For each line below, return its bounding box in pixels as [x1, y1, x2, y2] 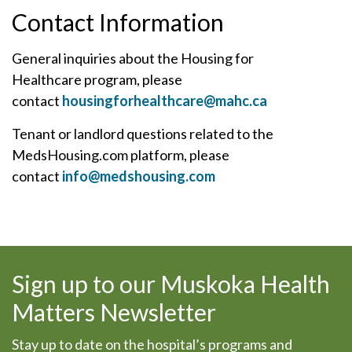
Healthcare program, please [12, 71, 182, 88]
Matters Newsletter [12, 298, 216, 326]
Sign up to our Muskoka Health [12, 269, 330, 298]
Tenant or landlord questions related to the [12, 125, 273, 142]
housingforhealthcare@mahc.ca [62, 92, 267, 109]
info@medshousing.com [62, 167, 215, 185]
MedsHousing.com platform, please [12, 146, 229, 163]
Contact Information [12, 8, 224, 36]
